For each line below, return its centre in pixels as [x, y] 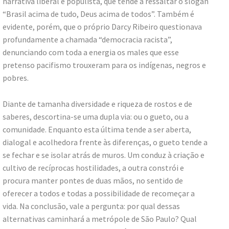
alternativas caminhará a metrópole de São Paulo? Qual [100, 219]
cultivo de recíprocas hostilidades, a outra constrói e [93, 168]
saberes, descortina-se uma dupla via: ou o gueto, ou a [96, 117]
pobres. [16, 78]
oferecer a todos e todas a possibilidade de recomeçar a [99, 193]
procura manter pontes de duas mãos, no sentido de [93, 181]
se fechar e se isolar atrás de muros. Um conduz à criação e [104, 155]
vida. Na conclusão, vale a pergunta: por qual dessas [91, 206]
